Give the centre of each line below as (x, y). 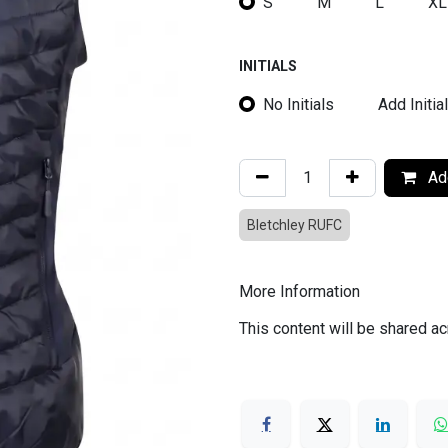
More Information (299, 291)
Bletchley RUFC (294, 225)
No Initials (298, 104)
